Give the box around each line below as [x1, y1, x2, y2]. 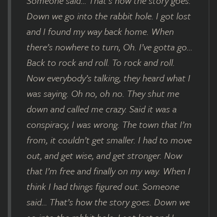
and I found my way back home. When [27, 24, 174, 38]
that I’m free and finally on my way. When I [27, 164, 190, 177]
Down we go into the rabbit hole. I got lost [27, 9, 191, 22]
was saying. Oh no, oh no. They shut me [27, 86, 179, 100]
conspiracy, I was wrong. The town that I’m [27, 117, 192, 131]
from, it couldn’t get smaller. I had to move [27, 133, 192, 146]
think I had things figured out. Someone [27, 179, 179, 193]
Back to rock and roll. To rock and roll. [27, 55, 175, 69]
